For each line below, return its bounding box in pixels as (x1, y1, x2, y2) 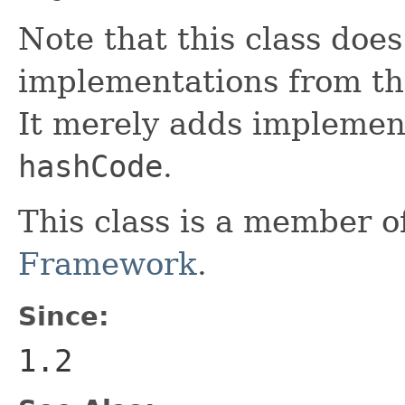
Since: (18, 300, 109, 332)
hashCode (18, 147, 163, 184)
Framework (18, 245, 197, 282)
